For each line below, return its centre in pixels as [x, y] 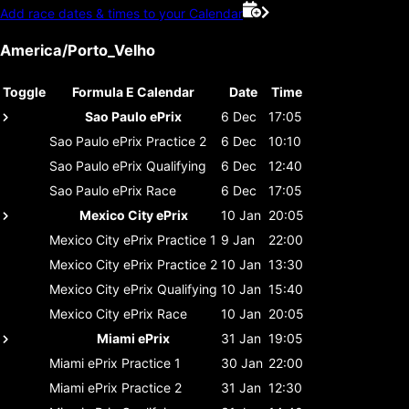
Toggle [24, 91]
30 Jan [242, 362]
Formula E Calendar [133, 91]
